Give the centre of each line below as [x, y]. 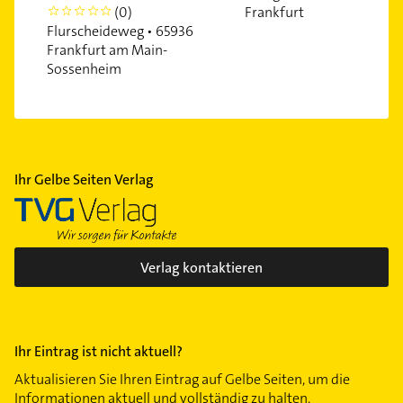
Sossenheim [84, 69]
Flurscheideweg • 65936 [120, 31]
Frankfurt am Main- [107, 50]
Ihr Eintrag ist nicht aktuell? [99, 352]
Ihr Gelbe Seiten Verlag [84, 180]
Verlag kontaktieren [201, 267]
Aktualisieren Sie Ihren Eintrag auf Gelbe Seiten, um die [182, 380]
